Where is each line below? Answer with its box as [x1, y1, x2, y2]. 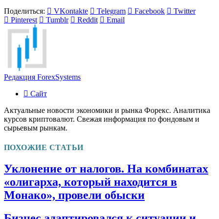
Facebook [134, 7, 165, 16]
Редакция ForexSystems [4, 73, 81, 82]
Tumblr [46, 16, 68, 24]
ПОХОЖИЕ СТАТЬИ [4, 143, 84, 152]
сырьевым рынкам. [4, 124, 67, 132]
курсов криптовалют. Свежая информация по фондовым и [4, 115, 199, 124]
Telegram [97, 7, 126, 16]
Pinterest [11, 16, 37, 24]
